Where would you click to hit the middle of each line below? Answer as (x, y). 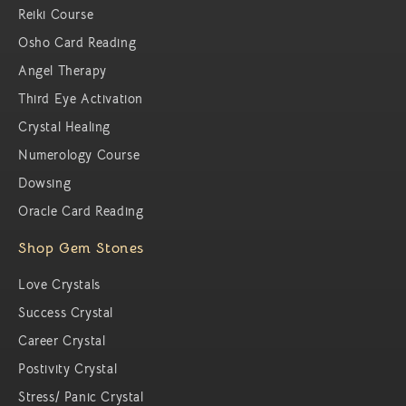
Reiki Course (56, 15)
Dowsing (45, 184)
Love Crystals (59, 285)
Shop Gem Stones (81, 249)
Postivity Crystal (68, 369)
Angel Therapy (63, 71)
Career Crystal (62, 341)
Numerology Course (79, 155)
